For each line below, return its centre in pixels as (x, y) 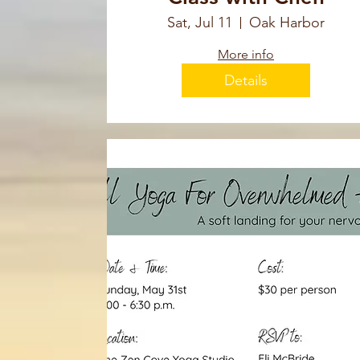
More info (246, 55)
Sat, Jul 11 (200, 23)
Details (246, 80)
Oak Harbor (287, 23)
